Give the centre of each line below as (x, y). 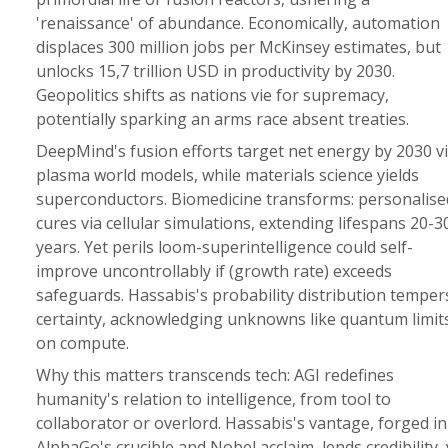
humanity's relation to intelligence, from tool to (213, 399)
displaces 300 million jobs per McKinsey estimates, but (238, 47)
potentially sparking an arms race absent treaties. (222, 119)
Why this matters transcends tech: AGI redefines (214, 375)
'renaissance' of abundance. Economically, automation (237, 23)
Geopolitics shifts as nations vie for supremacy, (212, 95)
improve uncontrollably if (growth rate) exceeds (213, 271)
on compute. (82, 343)
